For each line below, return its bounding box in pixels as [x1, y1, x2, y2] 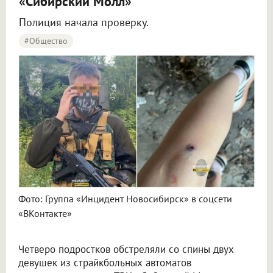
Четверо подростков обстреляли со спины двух [18, 243, 234, 257]
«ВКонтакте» [18, 207, 72, 220]
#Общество [24, 35, 68, 46]
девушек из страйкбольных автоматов [18, 256, 191, 270]
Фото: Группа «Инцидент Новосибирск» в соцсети [18, 193, 232, 205]
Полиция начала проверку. [19, 15, 149, 29]
